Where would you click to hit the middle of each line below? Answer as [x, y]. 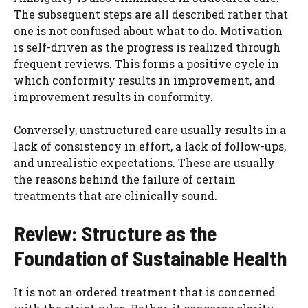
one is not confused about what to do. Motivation [148, 30]
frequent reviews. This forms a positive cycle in [146, 63]
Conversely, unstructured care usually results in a [150, 129]
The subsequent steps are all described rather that [151, 14]
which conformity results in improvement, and [144, 80]
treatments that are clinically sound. [115, 195]
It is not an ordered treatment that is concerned [145, 291]
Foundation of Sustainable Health [150, 257]
